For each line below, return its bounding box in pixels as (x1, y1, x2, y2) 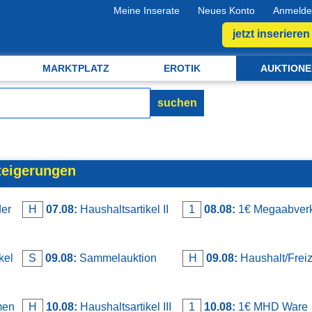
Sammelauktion (77, 251, 157, 264)
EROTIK (164, 63, 201, 74)
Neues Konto (198, 5, 255, 16)
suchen (157, 97, 197, 109)
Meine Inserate (114, 5, 180, 16)
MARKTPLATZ (42, 63, 109, 74)
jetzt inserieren (233, 28, 310, 40)
